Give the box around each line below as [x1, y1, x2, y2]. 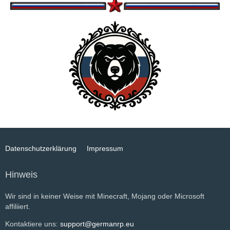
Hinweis [5, 169, 37, 180]
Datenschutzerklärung [5, 144, 76, 152]
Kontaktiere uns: [5, 220, 60, 228]
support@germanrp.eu [60, 220, 134, 228]
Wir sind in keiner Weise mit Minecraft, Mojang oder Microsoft [5, 192, 204, 200]
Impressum [87, 144, 123, 152]
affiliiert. [5, 202, 30, 210]
